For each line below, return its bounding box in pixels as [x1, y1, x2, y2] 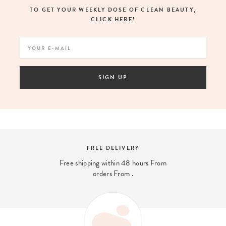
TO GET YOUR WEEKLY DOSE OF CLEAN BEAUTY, [29, 6, 196, 14]
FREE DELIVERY [86, 144, 140, 152]
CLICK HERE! [90, 15, 136, 24]
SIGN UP [98, 73, 128, 82]
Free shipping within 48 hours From [59, 157, 167, 168]
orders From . [93, 168, 133, 179]
